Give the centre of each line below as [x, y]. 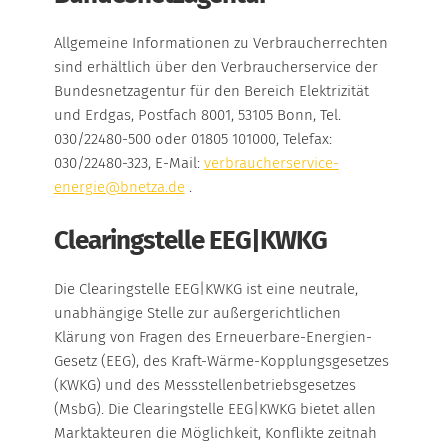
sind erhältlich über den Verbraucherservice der [215, 67]
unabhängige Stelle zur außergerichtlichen [197, 313]
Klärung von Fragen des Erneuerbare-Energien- [212, 337]
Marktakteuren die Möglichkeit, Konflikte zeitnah [215, 433]
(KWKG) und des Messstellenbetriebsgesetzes [204, 385]
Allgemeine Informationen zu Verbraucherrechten [220, 43]
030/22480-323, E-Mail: [128, 163]
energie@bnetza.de [119, 187]
